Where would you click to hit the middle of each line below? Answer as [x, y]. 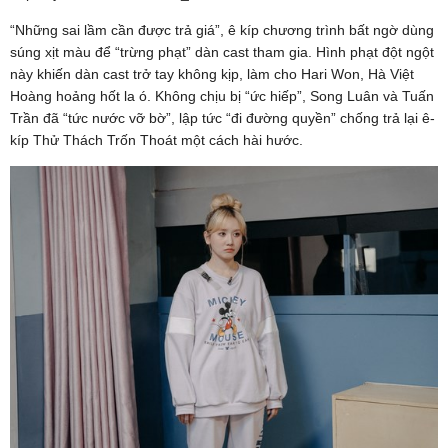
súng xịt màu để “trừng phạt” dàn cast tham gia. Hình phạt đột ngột [222, 51]
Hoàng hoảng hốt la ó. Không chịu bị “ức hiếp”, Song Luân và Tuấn [222, 95]
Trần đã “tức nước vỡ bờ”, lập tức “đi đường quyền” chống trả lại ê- [222, 117]
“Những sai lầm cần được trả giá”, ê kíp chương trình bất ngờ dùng [222, 29]
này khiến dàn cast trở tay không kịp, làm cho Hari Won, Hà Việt [212, 73]
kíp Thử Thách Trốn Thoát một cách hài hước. [156, 139]
